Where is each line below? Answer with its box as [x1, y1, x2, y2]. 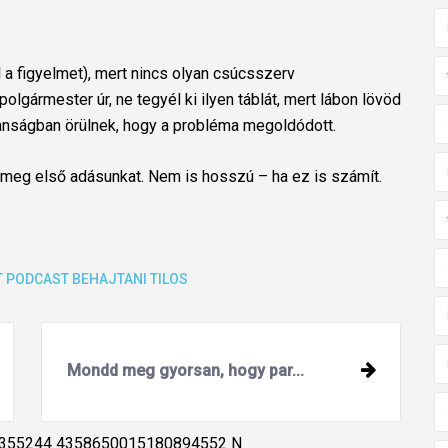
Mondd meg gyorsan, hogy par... [66, 361, 304, 380]
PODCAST [6, 271, 69, 287]
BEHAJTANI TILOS [72, 271, 188, 287]
